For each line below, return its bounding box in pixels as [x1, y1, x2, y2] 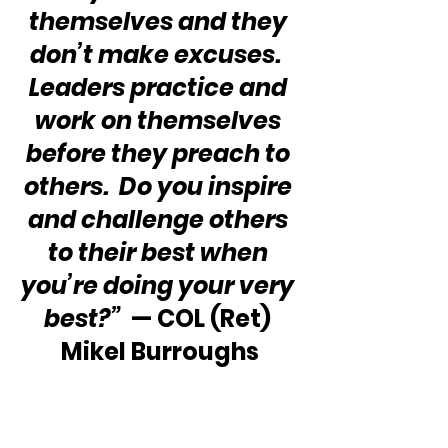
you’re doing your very [21, 268, 299, 302]
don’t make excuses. [29, 37, 291, 71]
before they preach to [25, 136, 295, 170]
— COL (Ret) [126, 301, 276, 335]
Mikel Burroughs [61, 334, 259, 368]
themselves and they [28, 4, 292, 38]
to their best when [47, 235, 273, 269]
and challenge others [27, 202, 293, 236]
